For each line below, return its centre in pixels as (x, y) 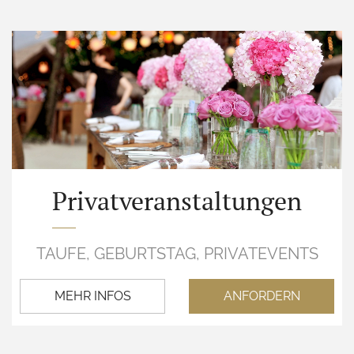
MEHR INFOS (92, 296)
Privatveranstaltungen (177, 201)
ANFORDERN (262, 296)
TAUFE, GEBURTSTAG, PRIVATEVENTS (177, 254)
